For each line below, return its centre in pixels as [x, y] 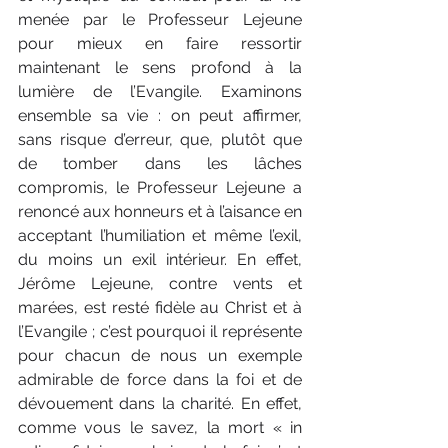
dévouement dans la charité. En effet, [160, 403]
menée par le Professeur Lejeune [160, 19]
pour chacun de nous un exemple [160, 355]
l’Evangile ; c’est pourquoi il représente [160, 331]
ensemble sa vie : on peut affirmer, [160, 115]
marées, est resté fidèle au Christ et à [160, 307]
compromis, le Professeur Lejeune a [160, 187]
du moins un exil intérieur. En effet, [160, 259]
